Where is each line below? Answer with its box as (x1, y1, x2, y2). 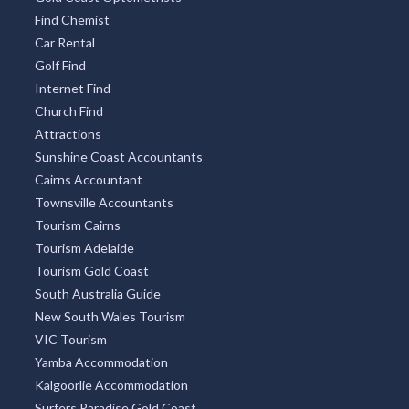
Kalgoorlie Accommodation (34, 376, 188, 393)
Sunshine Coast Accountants (34, 148, 203, 164)
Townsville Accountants (34, 194, 173, 210)
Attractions (34, 125, 101, 142)
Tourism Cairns (34, 216, 121, 233)
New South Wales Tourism (34, 308, 185, 324)
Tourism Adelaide (34, 239, 134, 256)
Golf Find (34, 57, 86, 73)
